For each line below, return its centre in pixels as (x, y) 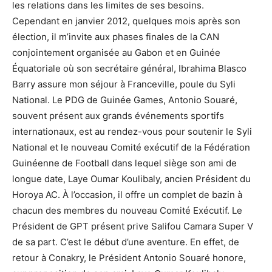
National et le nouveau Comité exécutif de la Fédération (131, 147)
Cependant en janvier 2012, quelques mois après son (126, 21)
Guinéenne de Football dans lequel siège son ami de (124, 163)
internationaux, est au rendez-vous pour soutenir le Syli (132, 131)
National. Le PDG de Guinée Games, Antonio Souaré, (125, 100)
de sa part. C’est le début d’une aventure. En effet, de (126, 242)
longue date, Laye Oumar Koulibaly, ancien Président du (131, 179)
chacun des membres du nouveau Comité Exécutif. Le (127, 210)
